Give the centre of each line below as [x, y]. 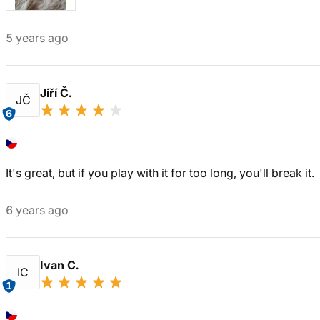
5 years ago [37, 38]
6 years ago [37, 210]
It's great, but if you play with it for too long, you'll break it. [160, 173]
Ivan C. [61, 265]
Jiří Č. [57, 93]
